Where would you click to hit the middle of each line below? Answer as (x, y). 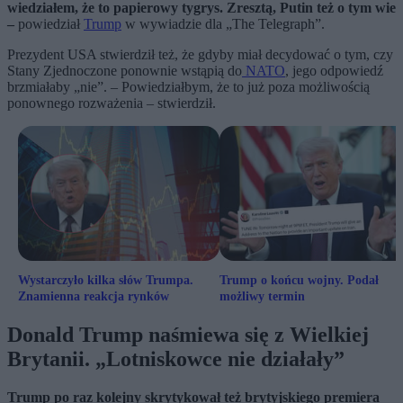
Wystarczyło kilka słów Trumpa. (106, 281)
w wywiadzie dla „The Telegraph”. (223, 24)
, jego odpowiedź (334, 71)
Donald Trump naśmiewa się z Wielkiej (188, 335)
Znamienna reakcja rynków (94, 297)
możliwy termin (262, 297)
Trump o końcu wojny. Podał (299, 281)
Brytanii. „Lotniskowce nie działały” (176, 359)
